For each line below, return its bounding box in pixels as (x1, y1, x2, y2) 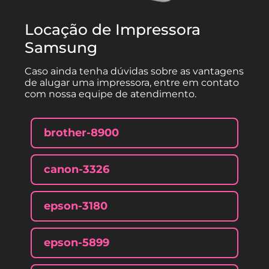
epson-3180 (43, 199, 107, 213)
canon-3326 (43, 162, 109, 176)
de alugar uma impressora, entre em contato (25, 76, 240, 88)
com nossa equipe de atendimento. (25, 88, 197, 100)
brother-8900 (43, 125, 119, 139)
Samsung (25, 38, 98, 56)
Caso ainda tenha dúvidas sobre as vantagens (25, 65, 244, 77)
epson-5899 (43, 235, 109, 249)
